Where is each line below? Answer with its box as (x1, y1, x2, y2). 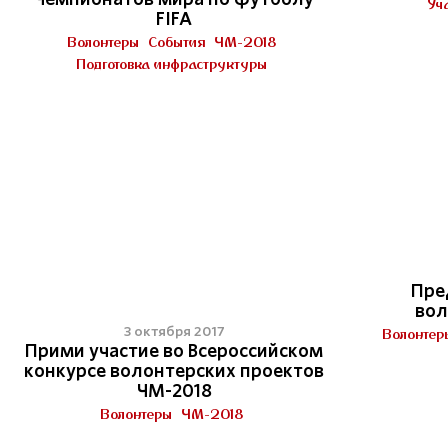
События (148, 33, 205, 51)
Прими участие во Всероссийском (25, 341, 323, 361)
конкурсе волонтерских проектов (24, 361, 324, 381)
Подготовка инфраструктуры (76, 55, 267, 73)
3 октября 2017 (123, 324, 225, 339)
